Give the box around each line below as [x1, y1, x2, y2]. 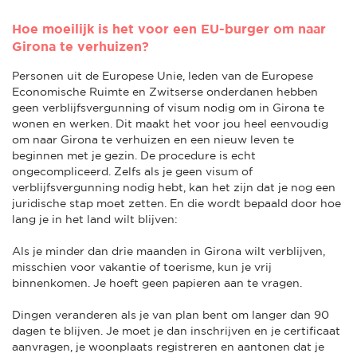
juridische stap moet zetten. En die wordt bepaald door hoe [12, 196, 341, 210]
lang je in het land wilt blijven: [12, 212, 178, 226]
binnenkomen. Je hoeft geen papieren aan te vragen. [12, 276, 302, 289]
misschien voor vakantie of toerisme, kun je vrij [12, 260, 272, 273]
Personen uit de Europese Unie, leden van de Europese [12, 69, 313, 82]
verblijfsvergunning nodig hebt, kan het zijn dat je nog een [12, 180, 335, 194]
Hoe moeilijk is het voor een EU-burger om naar [12, 21, 326, 36]
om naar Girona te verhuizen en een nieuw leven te [12, 132, 294, 146]
